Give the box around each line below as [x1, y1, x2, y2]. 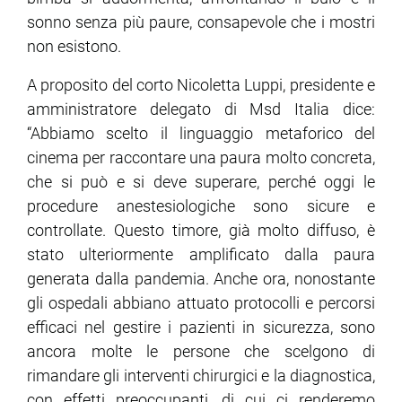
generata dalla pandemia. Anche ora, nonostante [27, 268, 375, 288]
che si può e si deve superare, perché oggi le [27, 171, 375, 191]
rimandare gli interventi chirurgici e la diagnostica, [27, 365, 375, 385]
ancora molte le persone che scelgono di [27, 341, 375, 361]
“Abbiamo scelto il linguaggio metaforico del [27, 123, 375, 143]
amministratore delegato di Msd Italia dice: [27, 99, 375, 118]
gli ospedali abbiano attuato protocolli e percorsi [27, 293, 375, 312]
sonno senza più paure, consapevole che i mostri [27, 12, 375, 31]
